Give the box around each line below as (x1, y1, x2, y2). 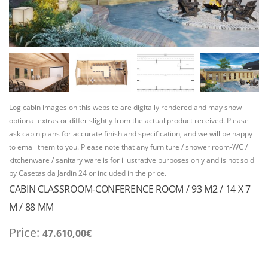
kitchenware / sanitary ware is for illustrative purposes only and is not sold (9, 154, 254, 165)
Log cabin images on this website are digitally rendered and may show (9, 102, 242, 112)
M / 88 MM (9, 200, 54, 214)
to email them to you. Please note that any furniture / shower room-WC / (9, 141, 248, 152)
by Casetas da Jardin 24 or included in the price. (9, 167, 166, 178)
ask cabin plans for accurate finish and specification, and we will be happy (9, 128, 252, 139)
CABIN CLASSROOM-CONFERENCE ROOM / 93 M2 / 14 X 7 (9, 182, 251, 196)
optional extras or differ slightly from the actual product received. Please (9, 115, 249, 126)
